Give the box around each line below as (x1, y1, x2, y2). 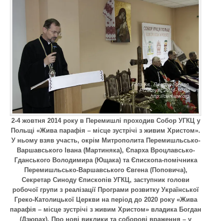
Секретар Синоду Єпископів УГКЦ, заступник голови (22, 176, 189, 184)
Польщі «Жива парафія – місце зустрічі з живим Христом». (11, 126, 200, 134)
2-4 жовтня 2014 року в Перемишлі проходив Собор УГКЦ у (11, 116, 200, 124)
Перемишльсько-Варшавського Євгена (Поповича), (24, 166, 187, 174)
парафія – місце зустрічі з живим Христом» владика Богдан (10, 205, 201, 213)
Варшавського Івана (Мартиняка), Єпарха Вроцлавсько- (16, 146, 195, 154)
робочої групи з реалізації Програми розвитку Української (12, 185, 199, 193)
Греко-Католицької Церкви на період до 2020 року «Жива (14, 195, 197, 203)
